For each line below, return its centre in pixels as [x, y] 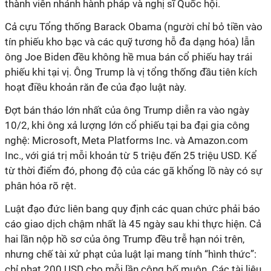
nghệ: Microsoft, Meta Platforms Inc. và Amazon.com [126, 140]
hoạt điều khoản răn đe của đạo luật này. [97, 87]
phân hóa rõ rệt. [41, 186]
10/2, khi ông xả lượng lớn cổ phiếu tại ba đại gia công [127, 125]
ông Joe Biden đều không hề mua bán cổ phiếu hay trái [129, 57]
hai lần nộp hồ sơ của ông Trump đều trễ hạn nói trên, [125, 239]
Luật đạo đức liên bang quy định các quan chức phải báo [132, 209]
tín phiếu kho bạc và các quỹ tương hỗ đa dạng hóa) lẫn [130, 42]
